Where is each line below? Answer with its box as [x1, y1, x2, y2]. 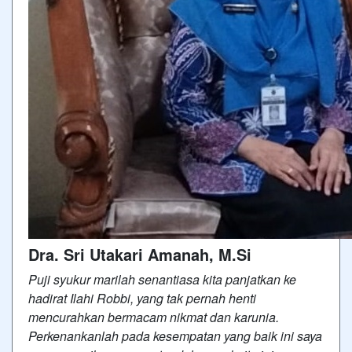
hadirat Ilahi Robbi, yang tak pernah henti [28, 289, 256, 307]
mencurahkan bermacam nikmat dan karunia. [28, 308, 279, 326]
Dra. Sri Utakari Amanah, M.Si [28, 243, 251, 266]
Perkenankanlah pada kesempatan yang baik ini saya [28, 327, 322, 345]
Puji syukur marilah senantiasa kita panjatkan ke [28, 270, 296, 288]
